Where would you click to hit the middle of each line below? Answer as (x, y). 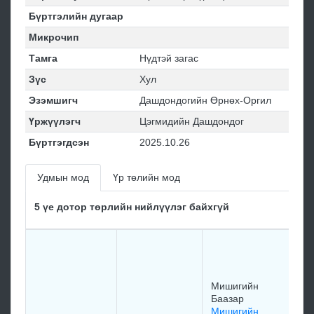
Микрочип (53, 37)
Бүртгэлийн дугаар (76, 16)
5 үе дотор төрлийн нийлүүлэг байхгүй (132, 207)
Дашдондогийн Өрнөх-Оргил (205, 100)
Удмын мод (63, 177)
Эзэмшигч (53, 100)
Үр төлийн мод (146, 177)
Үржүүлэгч (54, 121)
